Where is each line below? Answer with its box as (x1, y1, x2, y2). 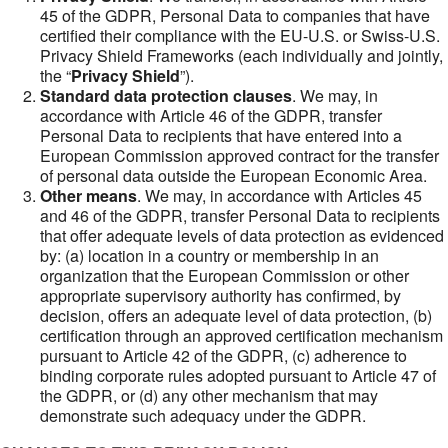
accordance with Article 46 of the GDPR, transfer (40, 104, 382, 127)
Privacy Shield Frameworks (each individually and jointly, (40, 44, 443, 67)
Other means (40, 184, 137, 207)
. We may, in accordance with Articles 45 (137, 184, 422, 207)
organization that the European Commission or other (40, 264, 409, 287)
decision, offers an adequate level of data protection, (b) (40, 304, 432, 327)
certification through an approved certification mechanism (40, 324, 443, 347)
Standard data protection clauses (40, 84, 292, 107)
